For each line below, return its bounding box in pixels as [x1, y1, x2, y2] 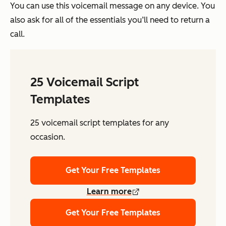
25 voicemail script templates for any [30, 118, 169, 128]
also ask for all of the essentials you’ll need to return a [10, 15, 210, 25]
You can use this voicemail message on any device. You [10, 1, 215, 11]
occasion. [30, 132, 65, 142]
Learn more [86, 187, 132, 197]
